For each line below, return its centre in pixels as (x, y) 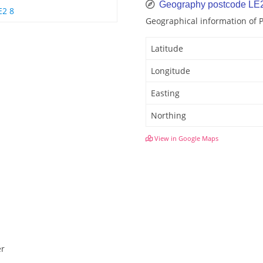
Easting (165, 93)
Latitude (167, 49)
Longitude (171, 71)
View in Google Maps (186, 139)
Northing (168, 116)
